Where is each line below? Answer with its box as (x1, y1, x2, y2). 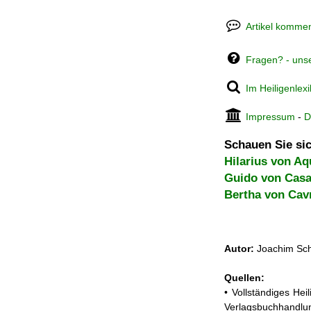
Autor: (224, 243, 254, 255)
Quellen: (224, 272, 264, 284)
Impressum (246, 111, 296, 122)
